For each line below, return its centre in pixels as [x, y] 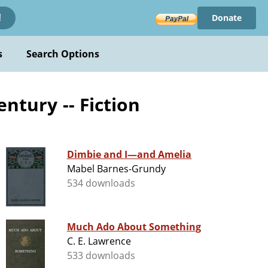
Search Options [63, 54]
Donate [226, 18]
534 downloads [101, 183]
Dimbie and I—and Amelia [129, 155]
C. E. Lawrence [99, 241]
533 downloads [101, 256]
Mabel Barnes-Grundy [116, 169]
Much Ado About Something [134, 227]
